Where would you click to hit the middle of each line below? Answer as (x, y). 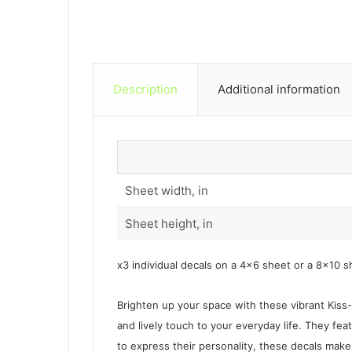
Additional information (279, 89)
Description (145, 89)
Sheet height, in (169, 223)
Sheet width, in (167, 190)
